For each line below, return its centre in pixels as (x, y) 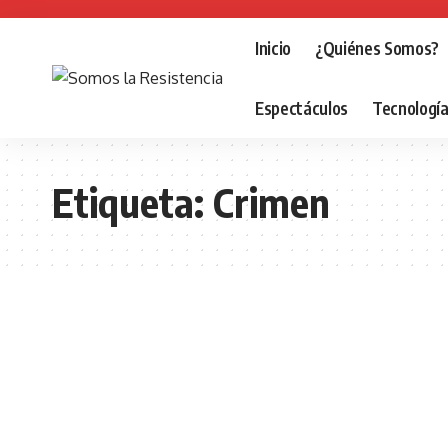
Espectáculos (301, 107)
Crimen (271, 202)
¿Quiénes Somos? (376, 47)
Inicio (273, 47)
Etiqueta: (132, 202)
